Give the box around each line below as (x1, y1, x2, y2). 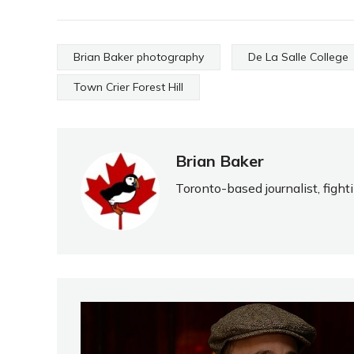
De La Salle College (248, 50, 348, 64)
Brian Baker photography (73, 50, 204, 64)
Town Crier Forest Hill (73, 80, 183, 94)
